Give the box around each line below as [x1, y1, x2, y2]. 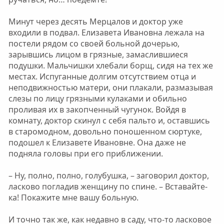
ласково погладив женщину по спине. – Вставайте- [8, 181, 207, 192]
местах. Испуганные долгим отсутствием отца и [8, 71, 196, 82]
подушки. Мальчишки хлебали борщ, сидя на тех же [8, 60, 213, 71]
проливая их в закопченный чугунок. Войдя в [8, 104, 186, 115]
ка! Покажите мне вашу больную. [8, 192, 138, 203]
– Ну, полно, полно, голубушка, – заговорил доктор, [8, 170, 209, 181]
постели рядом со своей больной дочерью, [8, 38, 179, 49]
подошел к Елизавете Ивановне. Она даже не [8, 137, 186, 148]
